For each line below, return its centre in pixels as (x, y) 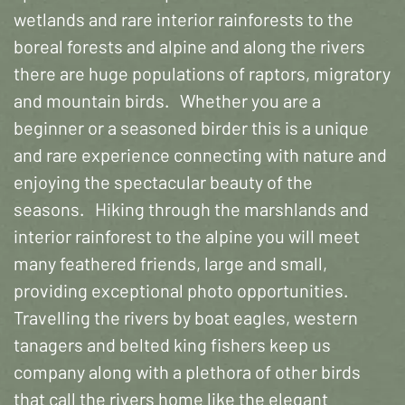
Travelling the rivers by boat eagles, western (186, 317)
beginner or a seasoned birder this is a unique (191, 127)
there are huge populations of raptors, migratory (202, 73)
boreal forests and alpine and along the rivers (189, 46)
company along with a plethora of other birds (187, 372)
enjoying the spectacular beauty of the (163, 182)
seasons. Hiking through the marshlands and (191, 209)
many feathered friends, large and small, (170, 263)
